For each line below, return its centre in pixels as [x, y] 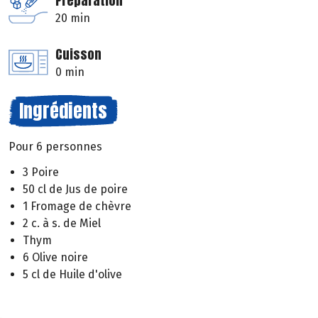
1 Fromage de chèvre [77, 207]
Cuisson [78, 54]
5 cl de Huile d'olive [72, 275]
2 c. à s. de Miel [62, 224]
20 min [73, 18]
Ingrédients [63, 110]
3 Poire [41, 172]
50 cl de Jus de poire [75, 190]
